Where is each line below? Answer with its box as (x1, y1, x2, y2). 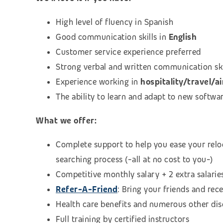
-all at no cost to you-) (127, 154, 213, 165)
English (168, 31, 197, 42)
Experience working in (56, 76, 140, 87)
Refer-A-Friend (56, 184, 117, 195)
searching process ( (56, 154, 128, 165)
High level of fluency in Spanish (56, 16, 173, 27)
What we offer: (36, 115, 97, 126)
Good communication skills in (56, 31, 169, 42)
